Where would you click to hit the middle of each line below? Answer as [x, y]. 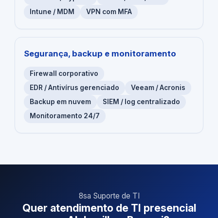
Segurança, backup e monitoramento [100, 54]
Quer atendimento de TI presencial [109, 208]
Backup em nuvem [60, 102]
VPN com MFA [109, 12]
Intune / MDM [52, 12]
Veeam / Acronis [158, 88]
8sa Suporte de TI [109, 196]
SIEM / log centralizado [141, 102]
